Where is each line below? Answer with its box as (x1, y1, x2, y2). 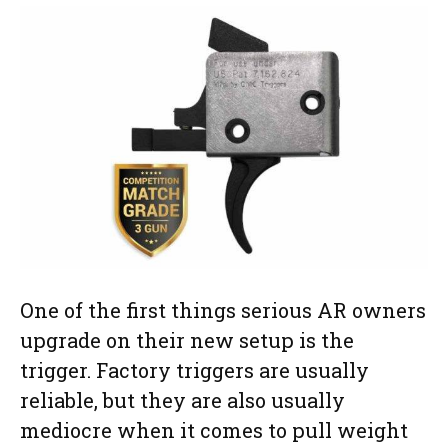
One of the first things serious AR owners (20, 297, 426, 324)
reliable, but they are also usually (20, 387, 345, 414)
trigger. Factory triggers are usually (20, 357, 369, 384)
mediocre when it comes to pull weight (20, 417, 408, 444)
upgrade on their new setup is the (20, 327, 354, 354)
